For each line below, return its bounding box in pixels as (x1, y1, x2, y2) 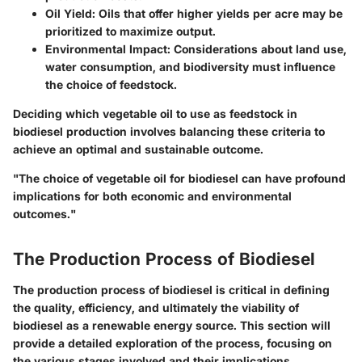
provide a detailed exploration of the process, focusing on (13, 335, 332, 350)
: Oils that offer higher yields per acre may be (92, 6, 343, 20)
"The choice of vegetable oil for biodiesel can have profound (13, 171, 346, 185)
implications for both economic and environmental (13, 189, 292, 203)
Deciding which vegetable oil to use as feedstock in (13, 107, 297, 120)
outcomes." (13, 207, 76, 221)
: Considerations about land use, (167, 42, 347, 56)
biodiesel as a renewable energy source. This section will (13, 318, 330, 332)
